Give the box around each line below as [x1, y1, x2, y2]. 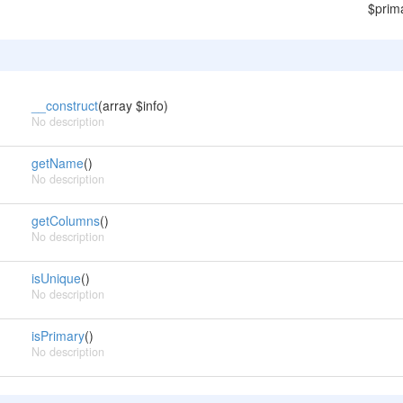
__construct [31, 96, 98, 114]
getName [31, 154, 84, 172]
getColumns [31, 211, 100, 229]
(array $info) [97, 96, 168, 114]
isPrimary [31, 327, 85, 345]
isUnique [31, 269, 81, 287]
